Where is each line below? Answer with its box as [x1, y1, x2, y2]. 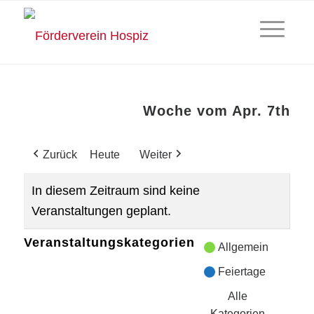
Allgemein [217, 241, 268, 253]
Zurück [42, 149, 77, 161]
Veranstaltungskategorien [23, 235, 195, 250]
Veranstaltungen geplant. [31, 204, 171, 218]
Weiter [139, 149, 172, 161]
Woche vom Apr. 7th [143, 103, 291, 118]
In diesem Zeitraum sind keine [31, 184, 200, 198]
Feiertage [217, 266, 266, 278]
